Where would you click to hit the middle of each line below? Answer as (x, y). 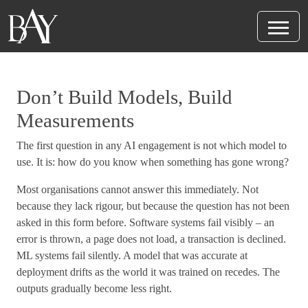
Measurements (75, 120)
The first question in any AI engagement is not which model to (152, 145)
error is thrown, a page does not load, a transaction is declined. (151, 239)
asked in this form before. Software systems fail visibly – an (145, 222)
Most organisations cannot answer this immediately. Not (137, 189)
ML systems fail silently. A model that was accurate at (132, 255)
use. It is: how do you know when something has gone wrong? (153, 162)
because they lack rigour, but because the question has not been (153, 206)
